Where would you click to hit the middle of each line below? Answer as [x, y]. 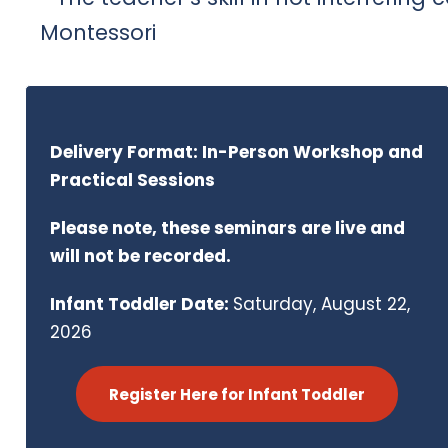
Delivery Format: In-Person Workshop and [236, 152]
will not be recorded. [140, 256]
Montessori [98, 32]
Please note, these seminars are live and [227, 228]
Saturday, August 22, [321, 304]
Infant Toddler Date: [141, 304]
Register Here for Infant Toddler [237, 395]
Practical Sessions [132, 180]
